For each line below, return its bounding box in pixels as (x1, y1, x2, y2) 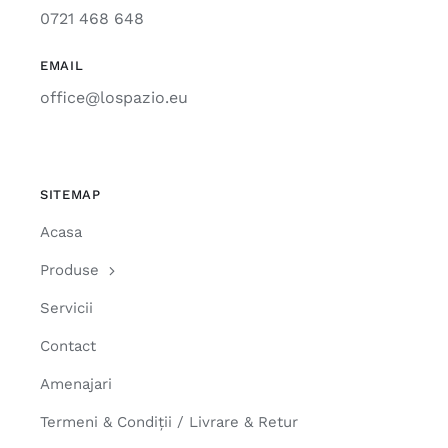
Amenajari (39, 375, 112, 394)
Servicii (39, 299, 93, 318)
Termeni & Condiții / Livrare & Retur (39, 413, 298, 432)
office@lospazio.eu (39, 88, 188, 108)
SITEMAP (39, 187, 101, 203)
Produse (39, 261, 99, 280)
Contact (39, 337, 96, 356)
